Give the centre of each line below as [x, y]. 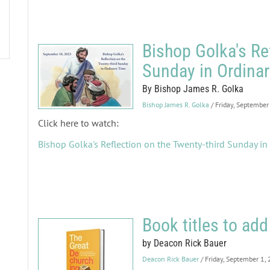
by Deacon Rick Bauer [184, 243]
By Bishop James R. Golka [193, 89]
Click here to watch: [78, 123]
